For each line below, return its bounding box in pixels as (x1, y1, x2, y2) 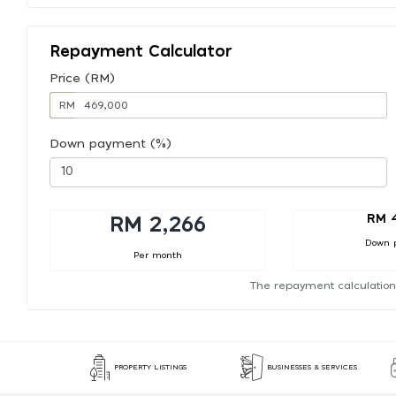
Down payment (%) (49, 137, 171, 150)
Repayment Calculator (49, 43, 232, 60)
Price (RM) (49, 72, 115, 85)
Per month (133, 250, 182, 260)
